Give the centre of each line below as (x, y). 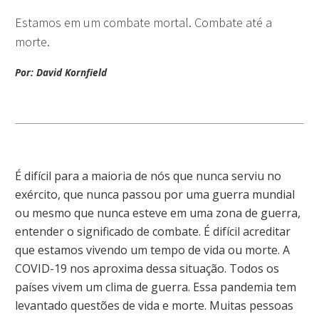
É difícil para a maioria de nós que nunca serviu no (148, 176)
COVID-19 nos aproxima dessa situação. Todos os (147, 268)
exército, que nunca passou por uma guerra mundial (155, 194)
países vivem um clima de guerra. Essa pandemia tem (156, 287)
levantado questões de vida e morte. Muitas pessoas (154, 305)
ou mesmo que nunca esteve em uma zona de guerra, (158, 213)
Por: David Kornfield (61, 72)
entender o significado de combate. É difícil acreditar (153, 231)
